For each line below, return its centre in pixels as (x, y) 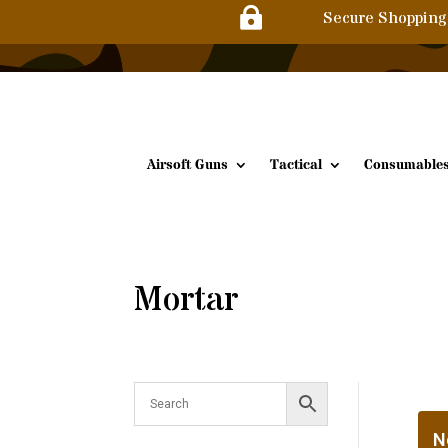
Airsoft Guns (187, 164)
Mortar (186, 300)
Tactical (296, 164)
